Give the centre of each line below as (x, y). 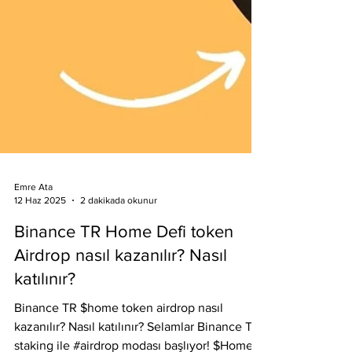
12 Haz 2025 (40, 341)
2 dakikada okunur (119, 341)
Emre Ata (33, 328)
